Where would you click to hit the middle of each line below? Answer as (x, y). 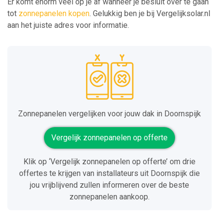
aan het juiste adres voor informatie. (68, 25)
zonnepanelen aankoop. (109, 197)
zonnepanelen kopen (54, 14)
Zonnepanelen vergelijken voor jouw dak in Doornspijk (109, 114)
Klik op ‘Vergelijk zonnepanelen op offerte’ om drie (109, 162)
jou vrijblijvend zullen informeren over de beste (109, 185)
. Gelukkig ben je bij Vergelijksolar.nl (150, 14)
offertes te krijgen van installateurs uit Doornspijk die (109, 174)
